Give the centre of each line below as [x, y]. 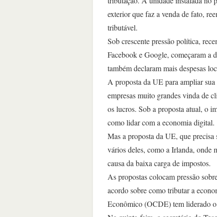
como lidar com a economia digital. [161, 122]
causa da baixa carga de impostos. [159, 163]
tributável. [123, 27]
